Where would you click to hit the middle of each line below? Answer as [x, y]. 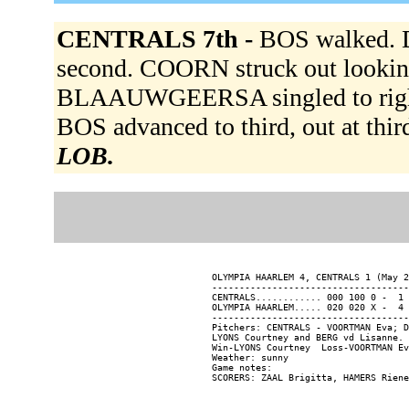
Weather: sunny [250, 358]
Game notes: [242, 368]
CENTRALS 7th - [157, 39]
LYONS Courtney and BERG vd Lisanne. [308, 338]
